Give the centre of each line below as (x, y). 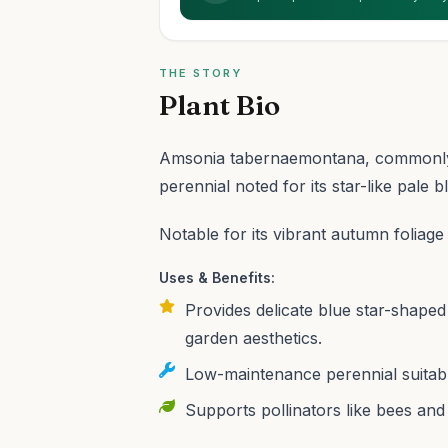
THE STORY (201, 73)
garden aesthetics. (254, 338)
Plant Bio (220, 105)
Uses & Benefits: (217, 277)
